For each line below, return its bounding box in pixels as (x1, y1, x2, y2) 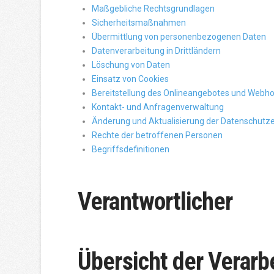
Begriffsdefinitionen (92, 144, 170, 155)
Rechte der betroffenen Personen (92, 130, 223, 141)
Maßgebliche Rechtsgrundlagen (92, 4, 215, 14)
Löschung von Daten (92, 60, 171, 70)
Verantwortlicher (78, 187, 233, 217)
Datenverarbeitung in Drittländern (92, 46, 221, 56)
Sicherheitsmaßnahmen (92, 18, 187, 28)
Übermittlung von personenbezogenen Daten (92, 32, 267, 42)
